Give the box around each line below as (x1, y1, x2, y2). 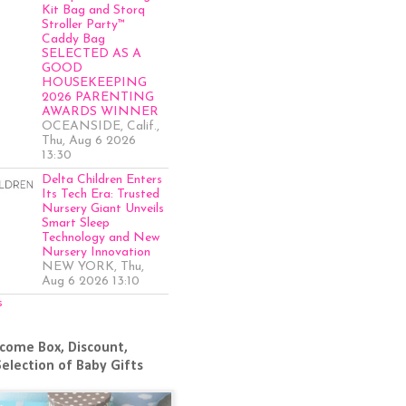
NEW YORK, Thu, (42, 259, 144, 274)
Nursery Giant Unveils (42, 201, 164, 216)
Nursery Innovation (42, 245, 150, 259)
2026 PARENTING (42, 90, 154, 104)
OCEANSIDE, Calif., (42, 119, 159, 133)
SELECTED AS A (42, 46, 141, 61)
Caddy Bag (42, 32, 105, 46)
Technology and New (42, 230, 159, 245)
